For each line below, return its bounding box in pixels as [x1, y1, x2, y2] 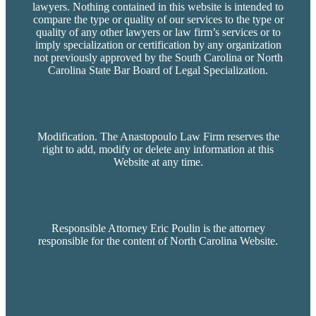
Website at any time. [113, 156, 203, 169]
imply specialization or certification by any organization [35, 39, 281, 51]
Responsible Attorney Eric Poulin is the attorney [51, 222, 265, 235]
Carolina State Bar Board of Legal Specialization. [48, 64, 268, 77]
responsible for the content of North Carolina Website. [38, 235, 278, 248]
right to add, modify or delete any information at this [42, 143, 274, 156]
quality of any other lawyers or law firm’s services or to [35, 26, 281, 39]
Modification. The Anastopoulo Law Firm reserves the [37, 130, 279, 143]
